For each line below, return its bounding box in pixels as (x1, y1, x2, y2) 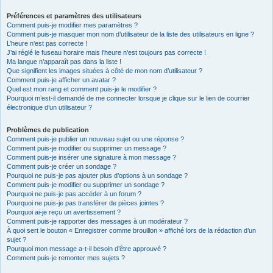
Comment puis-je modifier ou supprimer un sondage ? (7, 181, 165, 188)
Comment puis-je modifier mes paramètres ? (7, 21, 138, 29)
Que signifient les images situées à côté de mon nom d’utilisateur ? (7, 67, 202, 74)
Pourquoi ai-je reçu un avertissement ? (7, 208, 121, 216)
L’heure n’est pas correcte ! (7, 40, 87, 47)
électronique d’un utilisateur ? (7, 104, 92, 111)
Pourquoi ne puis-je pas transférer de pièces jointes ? (7, 199, 164, 207)
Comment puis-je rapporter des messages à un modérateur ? (7, 218, 188, 225)
